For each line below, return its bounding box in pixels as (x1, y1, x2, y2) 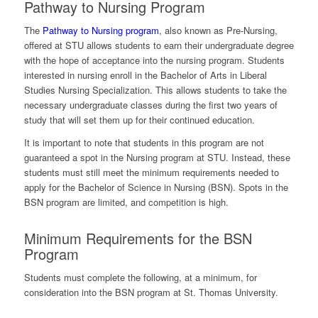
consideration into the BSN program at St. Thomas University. (23, 285, 278, 300)
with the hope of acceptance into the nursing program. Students (23, 53, 285, 67)
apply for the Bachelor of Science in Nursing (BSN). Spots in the (23, 180, 288, 194)
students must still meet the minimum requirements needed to (23, 165, 279, 180)
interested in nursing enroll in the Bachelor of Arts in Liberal (23, 68, 267, 82)
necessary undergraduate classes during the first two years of (23, 98, 278, 112)
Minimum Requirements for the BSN (23, 228, 252, 249)
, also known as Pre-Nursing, (158, 23, 278, 38)
